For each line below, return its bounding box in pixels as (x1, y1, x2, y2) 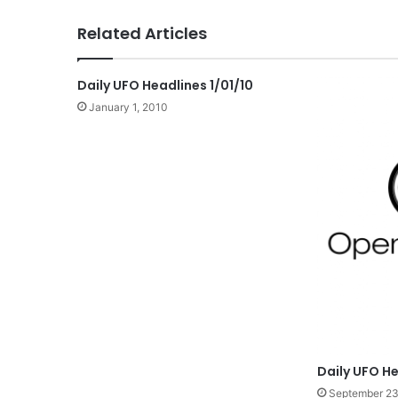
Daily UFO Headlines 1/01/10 (77, 76, 253, 94)
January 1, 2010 (89, 99, 168, 114)
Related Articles (77, 21, 207, 44)
